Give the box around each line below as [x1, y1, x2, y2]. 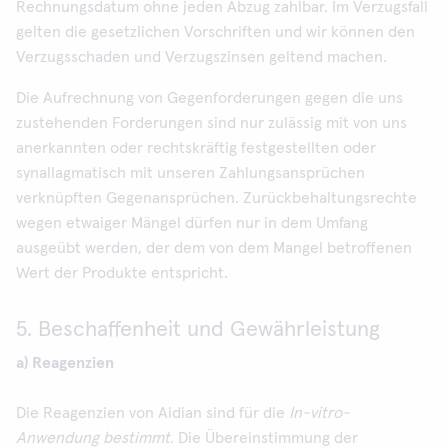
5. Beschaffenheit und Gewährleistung [16, 319, 380, 341]
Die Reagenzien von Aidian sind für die [16, 405, 289, 421]
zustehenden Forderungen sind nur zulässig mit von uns [16, 115, 407, 131]
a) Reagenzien [16, 355, 114, 371]
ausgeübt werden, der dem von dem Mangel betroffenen [16, 240, 412, 256]
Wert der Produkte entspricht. [16, 265, 228, 281]
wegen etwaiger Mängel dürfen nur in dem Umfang [16, 215, 368, 231]
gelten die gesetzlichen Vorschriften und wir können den [16, 24, 415, 40]
